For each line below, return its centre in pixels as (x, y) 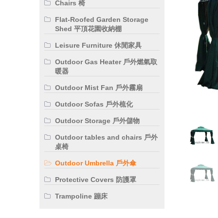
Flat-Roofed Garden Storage (102, 20)
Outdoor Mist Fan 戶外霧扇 (99, 88)
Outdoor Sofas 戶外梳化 (94, 104)
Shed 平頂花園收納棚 (89, 29)
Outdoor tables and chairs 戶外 (107, 137)
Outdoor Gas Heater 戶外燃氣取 (106, 62)
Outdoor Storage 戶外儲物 (98, 121)
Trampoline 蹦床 (82, 196)
